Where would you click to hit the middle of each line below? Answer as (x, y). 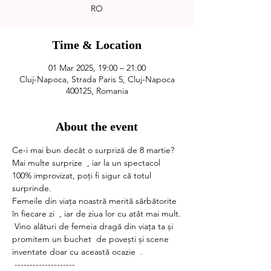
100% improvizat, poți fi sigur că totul (83, 175)
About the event (97, 126)
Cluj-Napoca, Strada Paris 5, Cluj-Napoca (97, 79)
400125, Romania (97, 91)
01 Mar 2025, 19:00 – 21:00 (97, 68)
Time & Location (97, 45)
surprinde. (33, 188)
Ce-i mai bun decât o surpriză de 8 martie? (96, 150)
